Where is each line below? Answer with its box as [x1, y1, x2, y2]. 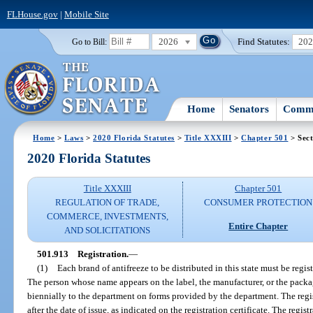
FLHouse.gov [6, 8, 58, 20]
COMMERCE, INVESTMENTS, [46, 211, 168, 222]
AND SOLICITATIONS [64, 225, 151, 236]
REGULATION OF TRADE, [55, 197, 160, 208]
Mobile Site [64, 8, 109, 20]
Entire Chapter [228, 220, 289, 231]
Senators [229, 103, 270, 115]
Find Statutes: [238, 36, 291, 47]
